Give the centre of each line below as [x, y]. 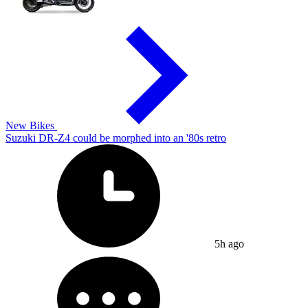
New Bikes [31, 125]
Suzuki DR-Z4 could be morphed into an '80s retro [116, 137]
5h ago [228, 243]
